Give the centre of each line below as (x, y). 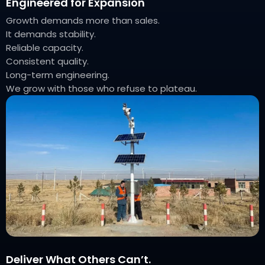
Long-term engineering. (58, 75)
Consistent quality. (47, 62)
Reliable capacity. (45, 48)
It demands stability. (51, 34)
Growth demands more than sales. (83, 21)
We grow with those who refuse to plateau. (101, 89)
